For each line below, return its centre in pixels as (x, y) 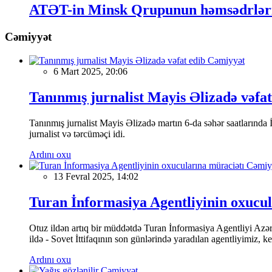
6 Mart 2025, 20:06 (90, 72)
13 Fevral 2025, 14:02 (96, 176)
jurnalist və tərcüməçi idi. (77, 134)
